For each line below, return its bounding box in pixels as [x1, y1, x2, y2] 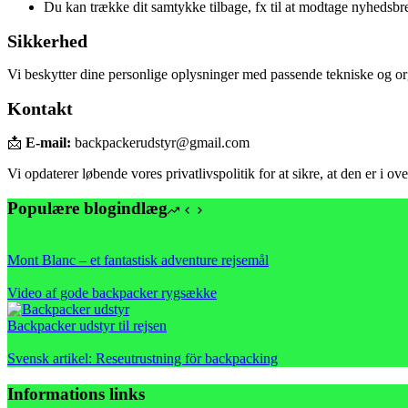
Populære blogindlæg [7, 199, 168, 219]
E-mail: [25, 134, 71, 150]
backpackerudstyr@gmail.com [75, 134, 250, 150]
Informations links [7, 383, 145, 403]
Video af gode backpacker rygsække [7, 284, 217, 301]
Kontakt [7, 97, 73, 118]
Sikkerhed [7, 30, 87, 51]
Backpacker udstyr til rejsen [7, 317, 167, 333]
